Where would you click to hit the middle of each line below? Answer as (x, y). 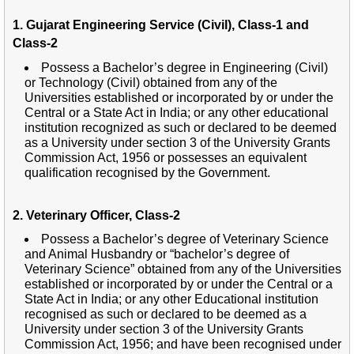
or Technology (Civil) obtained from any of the (151, 82)
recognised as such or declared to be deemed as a (166, 314)
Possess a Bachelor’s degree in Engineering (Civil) (185, 67)
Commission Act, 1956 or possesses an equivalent (166, 157)
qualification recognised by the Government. (147, 172)
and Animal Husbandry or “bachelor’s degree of (157, 254)
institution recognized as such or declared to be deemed (181, 127)
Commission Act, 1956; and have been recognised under (183, 344)
